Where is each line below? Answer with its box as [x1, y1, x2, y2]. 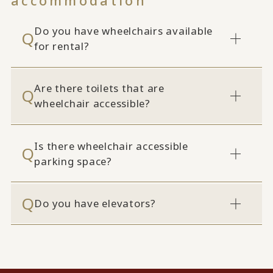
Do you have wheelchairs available [34, 24, 213, 38]
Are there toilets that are [34, 81, 165, 96]
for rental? [34, 39, 90, 54]
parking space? [34, 154, 112, 168]
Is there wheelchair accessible [34, 138, 188, 153]
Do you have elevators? [34, 196, 156, 211]
